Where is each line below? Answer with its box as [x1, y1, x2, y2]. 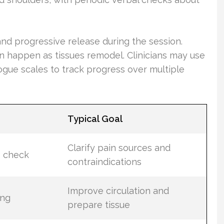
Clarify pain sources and [67, 142, 170, 153]
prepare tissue [67, 199, 130, 210]
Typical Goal [67, 113, 122, 124]
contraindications [67, 156, 141, 167]
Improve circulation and [67, 185, 169, 196]
